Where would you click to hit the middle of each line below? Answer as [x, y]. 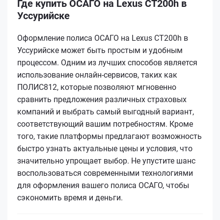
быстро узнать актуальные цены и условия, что [105, 148]
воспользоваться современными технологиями [105, 173]
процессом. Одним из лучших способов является [107, 62]
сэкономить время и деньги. [70, 197]
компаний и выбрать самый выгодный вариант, [106, 111]
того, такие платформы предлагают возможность [110, 136]
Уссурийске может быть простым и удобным [100, 50]
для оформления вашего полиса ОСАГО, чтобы [103, 185]
